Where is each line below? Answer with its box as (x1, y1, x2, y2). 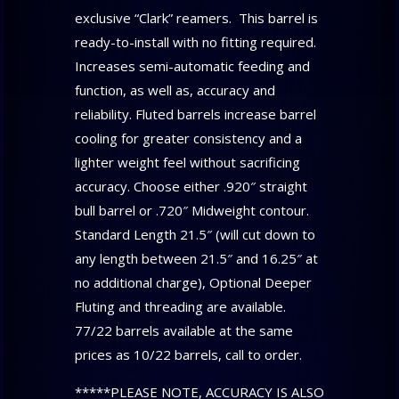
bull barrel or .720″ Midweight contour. (74, 201, 313, 220)
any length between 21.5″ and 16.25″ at (74, 249, 318, 268)
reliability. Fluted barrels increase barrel (74, 105, 316, 124)
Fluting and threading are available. (74, 297, 289, 316)
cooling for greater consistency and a (74, 129, 302, 148)
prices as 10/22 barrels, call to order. (74, 346, 302, 364)
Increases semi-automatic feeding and (74, 57, 310, 76)
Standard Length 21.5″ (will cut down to (74, 225, 315, 244)
